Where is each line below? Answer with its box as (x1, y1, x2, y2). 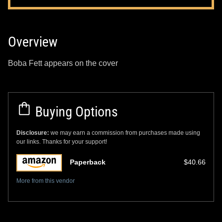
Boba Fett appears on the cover (8, 58, 118, 67)
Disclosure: (16, 129, 51, 136)
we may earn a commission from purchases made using (51, 129, 200, 136)
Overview (8, 33, 57, 50)
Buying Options (32, 103, 118, 120)
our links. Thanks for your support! (16, 138, 107, 145)
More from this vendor (16, 177, 75, 184)
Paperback (70, 159, 106, 166)
